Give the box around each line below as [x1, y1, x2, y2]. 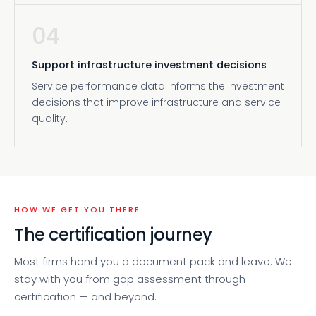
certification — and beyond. [14, 289, 157, 304]
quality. [32, 111, 68, 126]
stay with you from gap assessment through [14, 272, 245, 286]
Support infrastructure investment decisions [32, 58, 267, 72]
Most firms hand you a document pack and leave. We [14, 254, 292, 269]
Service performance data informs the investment [32, 79, 284, 93]
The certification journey [14, 223, 212, 246]
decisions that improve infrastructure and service [32, 95, 281, 109]
